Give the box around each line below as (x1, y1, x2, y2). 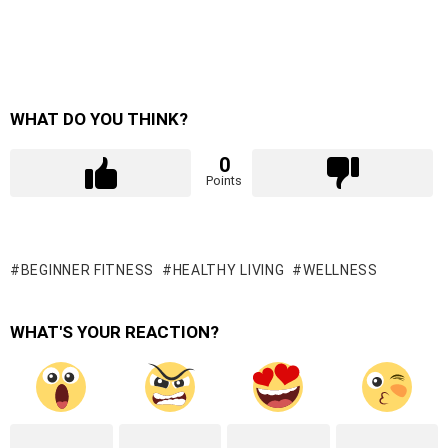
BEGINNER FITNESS (20, 262, 154, 279)
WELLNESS (303, 262, 378, 279)
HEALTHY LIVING (172, 262, 285, 279)
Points (206, 173, 242, 189)
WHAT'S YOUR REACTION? (10, 322, 219, 343)
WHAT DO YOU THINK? (10, 109, 188, 130)
